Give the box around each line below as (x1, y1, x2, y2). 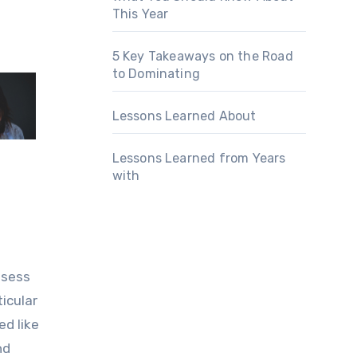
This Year (112, 6, 169, 22)
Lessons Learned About (112, 108, 257, 124)
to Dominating (112, 66, 201, 81)
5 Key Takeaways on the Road (112, 49, 293, 64)
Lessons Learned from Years (112, 151, 286, 166)
